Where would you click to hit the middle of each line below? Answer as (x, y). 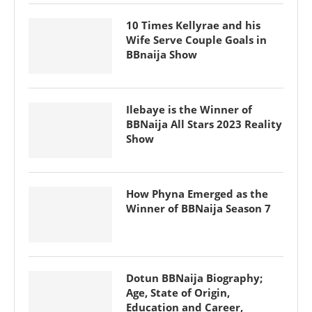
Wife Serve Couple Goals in (196, 40)
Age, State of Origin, (178, 292)
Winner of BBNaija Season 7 (198, 208)
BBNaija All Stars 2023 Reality (204, 124)
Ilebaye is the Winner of (189, 109)
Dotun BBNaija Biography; (194, 278)
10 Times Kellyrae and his (193, 25)
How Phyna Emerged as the (197, 194)
